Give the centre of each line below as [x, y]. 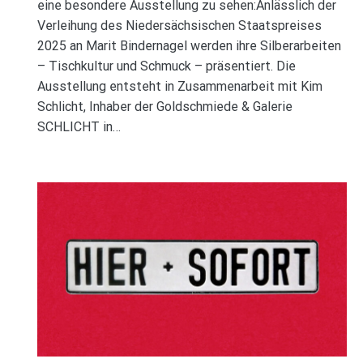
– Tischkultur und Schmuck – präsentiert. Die [166, 66]
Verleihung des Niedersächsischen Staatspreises [179, 26]
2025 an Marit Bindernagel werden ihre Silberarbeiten [189, 46]
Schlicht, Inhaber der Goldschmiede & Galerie [164, 107]
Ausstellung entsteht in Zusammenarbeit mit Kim [179, 87]
